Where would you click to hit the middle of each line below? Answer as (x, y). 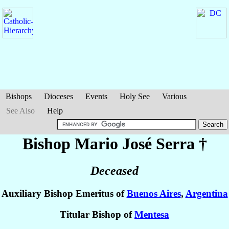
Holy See (135, 96)
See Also (20, 111)
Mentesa (152, 215)
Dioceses (59, 96)
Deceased (114, 171)
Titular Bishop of (97, 215)
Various (174, 96)
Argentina (207, 194)
